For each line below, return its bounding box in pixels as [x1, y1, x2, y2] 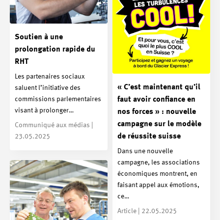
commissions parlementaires [15, 95, 101, 103]
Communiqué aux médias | [15, 121, 93, 129]
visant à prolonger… [15, 107, 74, 114]
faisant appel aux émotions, [117, 181, 199, 189]
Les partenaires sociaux [15, 73, 85, 80]
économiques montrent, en [117, 170, 197, 177]
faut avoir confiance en [117, 95, 195, 104]
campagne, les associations [117, 159, 200, 166]
